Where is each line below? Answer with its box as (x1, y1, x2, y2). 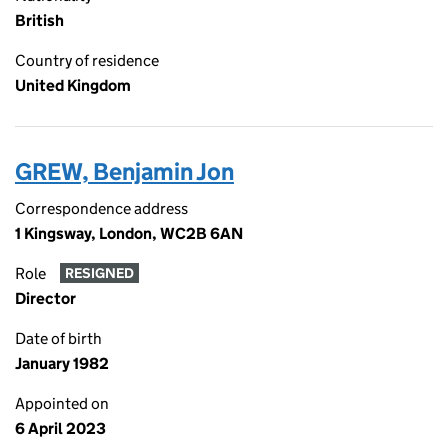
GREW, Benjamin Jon (15, 157, 234, 186)
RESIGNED (64, 264, 134, 283)
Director (15, 289, 76, 308)
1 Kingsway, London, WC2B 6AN (15, 224, 243, 243)
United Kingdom (15, 76, 131, 95)
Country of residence (15, 51, 159, 70)
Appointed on (15, 394, 109, 413)
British (15, 11, 64, 30)
